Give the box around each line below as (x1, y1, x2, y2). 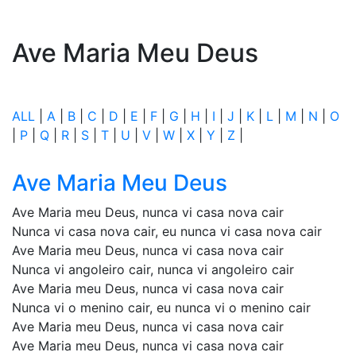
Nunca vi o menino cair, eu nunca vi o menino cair (12, 300, 311, 315)
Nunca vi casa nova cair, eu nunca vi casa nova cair (12, 223, 322, 239)
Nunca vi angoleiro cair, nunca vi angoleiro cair (12, 261, 294, 277)
